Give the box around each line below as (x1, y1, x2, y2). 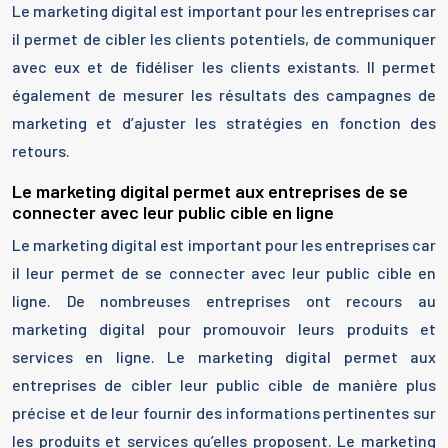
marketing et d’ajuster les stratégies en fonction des (12, 113, 436, 133)
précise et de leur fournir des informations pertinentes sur (12, 403, 436, 423)
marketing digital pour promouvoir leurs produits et (12, 319, 436, 339)
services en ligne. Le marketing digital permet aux (12, 347, 436, 367)
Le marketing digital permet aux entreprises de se (12, 180, 408, 203)
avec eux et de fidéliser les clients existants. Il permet (12, 57, 436, 77)
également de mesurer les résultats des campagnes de (12, 85, 436, 105)
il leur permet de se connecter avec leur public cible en (12, 263, 436, 283)
